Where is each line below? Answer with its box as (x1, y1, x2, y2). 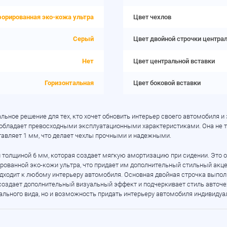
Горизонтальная (45, 79, 94, 87)
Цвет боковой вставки (133, 79, 201, 87)
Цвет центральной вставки (133, 57, 215, 65)
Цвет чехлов (133, 13, 171, 21)
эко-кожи (30, 161, 59, 169)
